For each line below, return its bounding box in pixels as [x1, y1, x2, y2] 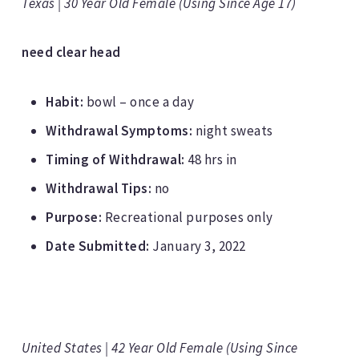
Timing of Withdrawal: [46, 150, 185, 168]
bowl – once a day [86, 92, 195, 111]
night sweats [192, 121, 273, 139]
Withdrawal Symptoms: [46, 121, 193, 139]
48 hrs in [184, 150, 237, 168]
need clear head [22, 43, 121, 62]
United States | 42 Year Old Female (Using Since [22, 339, 298, 357]
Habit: [46, 92, 87, 111]
